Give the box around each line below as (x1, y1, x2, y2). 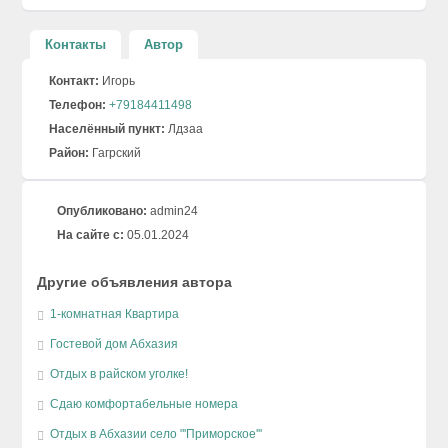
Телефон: (49, 98, 107, 112)
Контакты (45, 37, 107, 52)
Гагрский (89, 146, 142, 160)
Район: (49, 146, 90, 160)
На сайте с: (57, 228, 125, 242)
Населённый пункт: (49, 122, 166, 136)
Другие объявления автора (37, 274, 233, 290)
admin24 (147, 204, 199, 218)
